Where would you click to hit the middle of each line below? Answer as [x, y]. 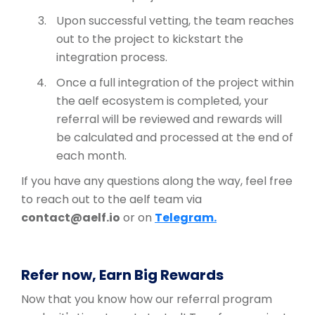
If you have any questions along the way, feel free [157, 181]
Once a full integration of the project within [175, 83]
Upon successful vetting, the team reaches [175, 21]
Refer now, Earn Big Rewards [122, 275]
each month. [91, 156]
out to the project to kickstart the [150, 39]
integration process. [112, 58]
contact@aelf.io [71, 218]
